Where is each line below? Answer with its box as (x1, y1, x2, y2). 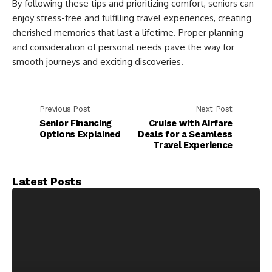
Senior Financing (39, 118, 112, 129)
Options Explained (39, 129, 121, 140)
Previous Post (39, 104, 90, 114)
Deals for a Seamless (138, 129, 233, 140)
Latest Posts (12, 175, 81, 188)
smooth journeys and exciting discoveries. (12, 56, 183, 68)
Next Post (195, 104, 233, 114)
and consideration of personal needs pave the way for (12, 41, 234, 53)
